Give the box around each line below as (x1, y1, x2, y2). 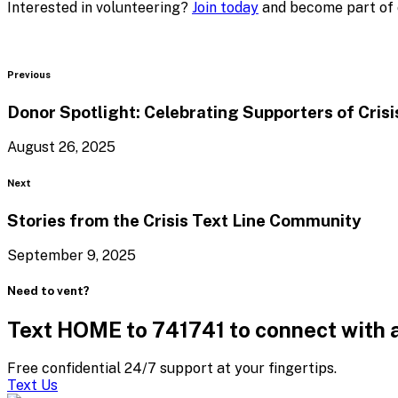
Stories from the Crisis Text (7, 211, 232, 231)
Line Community (232, 211, 362, 231)
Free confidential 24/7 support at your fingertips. (7, 359, 337, 377)
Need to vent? (7, 283, 90, 298)
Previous (7, 69, 51, 81)
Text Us (7, 376, 58, 394)
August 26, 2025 (7, 139, 115, 156)
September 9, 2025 (7, 246, 136, 264)
